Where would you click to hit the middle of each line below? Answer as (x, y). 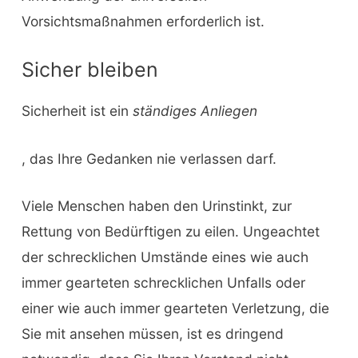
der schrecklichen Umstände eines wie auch (165, 257)
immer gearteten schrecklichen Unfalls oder (163, 283)
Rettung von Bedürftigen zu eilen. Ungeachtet (170, 232)
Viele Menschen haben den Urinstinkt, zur (156, 206)
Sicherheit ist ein (77, 110)
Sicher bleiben (89, 69)
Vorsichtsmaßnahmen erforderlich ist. (143, 22)
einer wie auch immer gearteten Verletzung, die (175, 308)
